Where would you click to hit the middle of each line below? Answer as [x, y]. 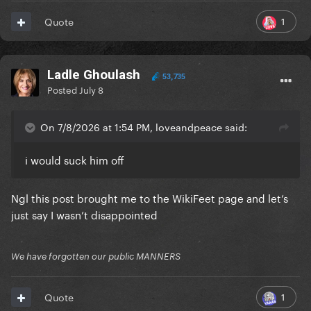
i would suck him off [75, 159]
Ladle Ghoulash [94, 75]
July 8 [91, 89]
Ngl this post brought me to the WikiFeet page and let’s [150, 197]
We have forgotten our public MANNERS [96, 257]
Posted [63, 89]
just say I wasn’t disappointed [86, 214]
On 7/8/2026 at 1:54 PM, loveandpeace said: [144, 127]
